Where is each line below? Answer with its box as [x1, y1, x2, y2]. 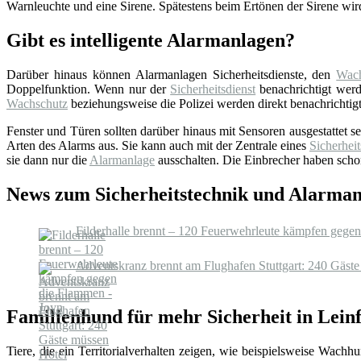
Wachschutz [6, 97, 68, 111]
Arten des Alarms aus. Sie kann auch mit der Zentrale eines [6, 139, 309, 153]
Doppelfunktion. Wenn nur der [6, 82, 171, 97]
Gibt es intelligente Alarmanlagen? [6, 30, 295, 52]
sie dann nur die [6, 153, 89, 168]
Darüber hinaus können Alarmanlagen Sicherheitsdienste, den [6, 68, 337, 82]
